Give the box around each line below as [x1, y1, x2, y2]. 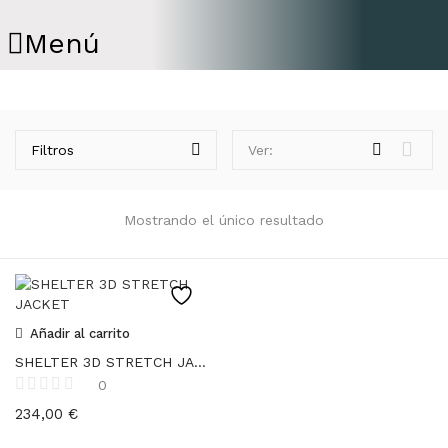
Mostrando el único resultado [124, 212, 324, 228]
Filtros [31, 142, 74, 158]
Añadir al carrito [30, 326, 130, 341]
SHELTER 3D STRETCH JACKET [194, 354, 206, 370]
